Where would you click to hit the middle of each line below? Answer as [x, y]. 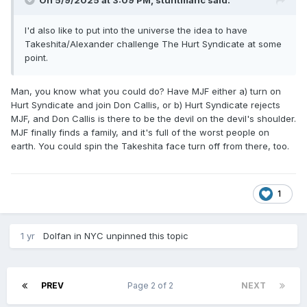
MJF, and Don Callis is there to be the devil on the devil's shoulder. [153, 119]
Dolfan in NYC [73, 236]
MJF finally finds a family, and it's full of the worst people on [140, 133]
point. [36, 58]
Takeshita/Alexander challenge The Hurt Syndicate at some [153, 44]
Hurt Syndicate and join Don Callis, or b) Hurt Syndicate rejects [146, 105]
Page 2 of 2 [152, 286]
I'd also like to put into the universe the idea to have [136, 30]
